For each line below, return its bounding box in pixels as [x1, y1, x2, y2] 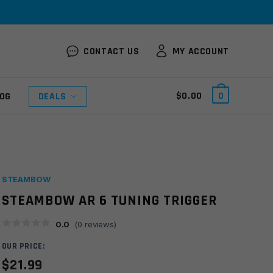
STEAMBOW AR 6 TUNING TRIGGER [1, 191, 217, 210]
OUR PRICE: [1, 241, 45, 252]
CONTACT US [83, 44, 140, 58]
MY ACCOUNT [172, 44, 229, 58]
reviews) [82, 219, 116, 229]
